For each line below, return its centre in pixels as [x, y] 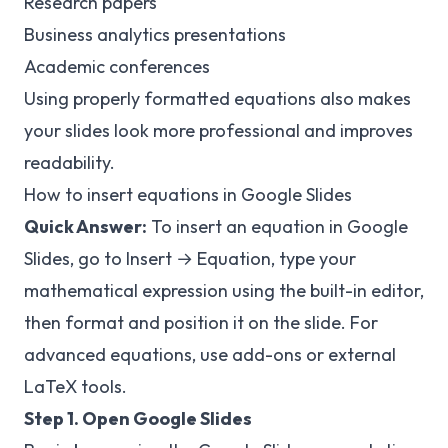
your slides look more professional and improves [218, 130]
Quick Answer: [85, 226]
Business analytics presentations [155, 34]
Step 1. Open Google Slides [138, 418]
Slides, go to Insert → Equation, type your [190, 258]
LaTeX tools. [75, 386]
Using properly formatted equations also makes [217, 98]
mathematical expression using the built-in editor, [224, 290]
